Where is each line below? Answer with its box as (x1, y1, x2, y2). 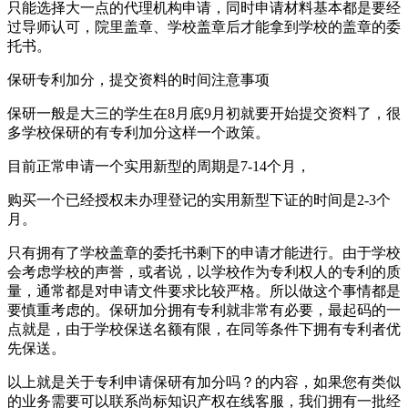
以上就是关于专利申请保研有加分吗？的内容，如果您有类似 (7, 373, 401, 390)
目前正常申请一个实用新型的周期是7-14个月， (7, 158, 318, 174)
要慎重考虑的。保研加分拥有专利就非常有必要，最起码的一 (7, 301, 401, 318)
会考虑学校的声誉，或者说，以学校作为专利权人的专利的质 (7, 263, 401, 280)
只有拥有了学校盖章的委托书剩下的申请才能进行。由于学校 (7, 244, 401, 260)
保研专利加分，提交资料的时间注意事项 (7, 71, 277, 87)
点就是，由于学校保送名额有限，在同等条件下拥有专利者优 (7, 321, 401, 337)
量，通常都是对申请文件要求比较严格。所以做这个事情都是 (7, 282, 401, 299)
